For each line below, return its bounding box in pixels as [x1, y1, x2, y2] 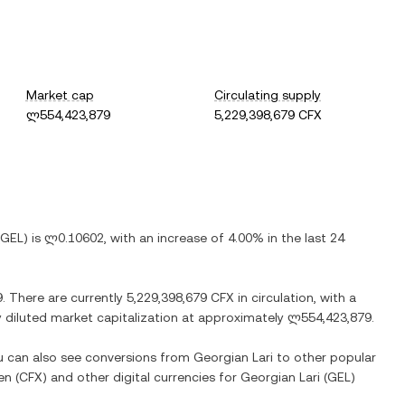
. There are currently [3, 290, 127, 305]
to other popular [273, 350, 376, 364]
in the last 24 [264, 231, 344, 245]
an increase [139, 231, 207, 245]
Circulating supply [214, 88, 322, 102]
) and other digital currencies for [42, 370, 240, 384]
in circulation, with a [234, 290, 356, 305]
